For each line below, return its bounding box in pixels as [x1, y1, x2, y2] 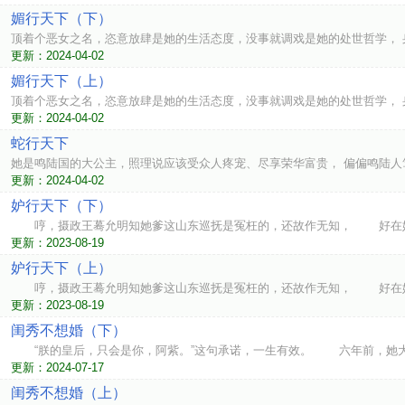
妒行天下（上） [11, 260, 112, 276]
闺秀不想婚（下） [11, 323, 127, 338]
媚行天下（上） [11, 73, 112, 89]
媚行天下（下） [11, 11, 112, 26]
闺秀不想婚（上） [11, 385, 127, 400]
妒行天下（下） [11, 198, 112, 213]
